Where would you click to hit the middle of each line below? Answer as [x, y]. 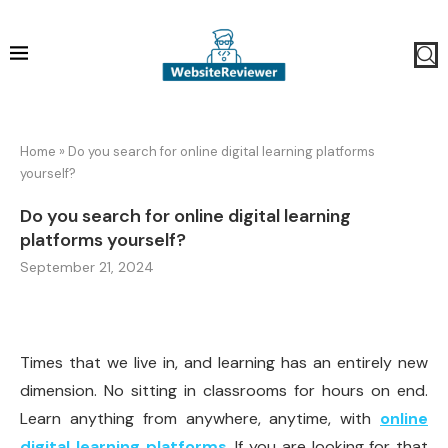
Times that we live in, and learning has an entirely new [224, 363]
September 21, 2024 [87, 267]
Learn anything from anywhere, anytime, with [200, 419]
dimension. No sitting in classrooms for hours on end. [224, 391]
